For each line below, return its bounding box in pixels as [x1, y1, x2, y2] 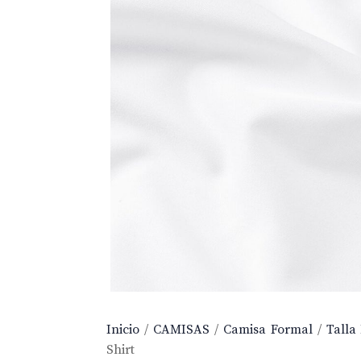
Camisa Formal [222, 321, 313, 338]
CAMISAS [152, 321, 210, 338]
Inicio [106, 321, 139, 338]
